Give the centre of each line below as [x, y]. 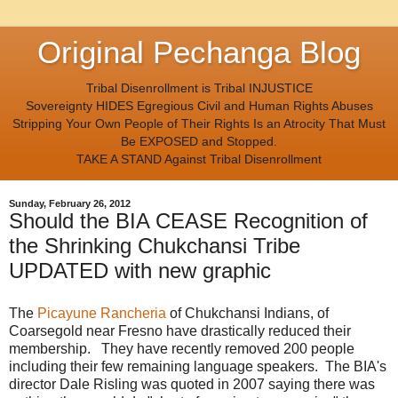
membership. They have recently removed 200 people [182, 349]
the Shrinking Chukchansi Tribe [155, 246]
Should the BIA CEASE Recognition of [188, 221]
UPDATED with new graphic [140, 271]
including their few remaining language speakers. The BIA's [198, 367]
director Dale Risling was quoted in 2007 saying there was [192, 385]
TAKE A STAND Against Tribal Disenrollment [199, 159]
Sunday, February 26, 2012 [70, 204]
